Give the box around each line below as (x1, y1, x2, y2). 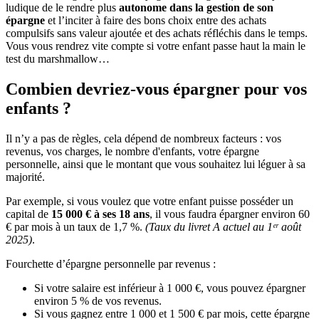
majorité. (6, 170, 45, 183)
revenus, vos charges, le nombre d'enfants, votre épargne (6, 145, 259, 157)
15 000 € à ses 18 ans (51, 207, 150, 220)
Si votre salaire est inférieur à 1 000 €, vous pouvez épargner (34, 281, 305, 294)
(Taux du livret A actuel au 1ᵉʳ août (145, 220, 301, 233)
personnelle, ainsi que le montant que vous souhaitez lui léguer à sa (6, 157, 305, 170)
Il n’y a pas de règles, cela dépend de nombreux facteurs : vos (6, 132, 281, 145)
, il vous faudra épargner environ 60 (150, 207, 310, 220)
